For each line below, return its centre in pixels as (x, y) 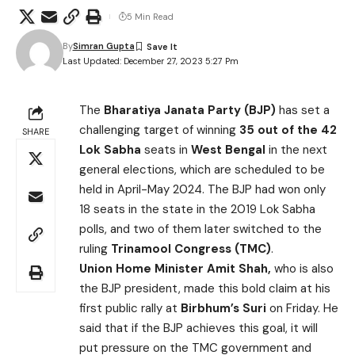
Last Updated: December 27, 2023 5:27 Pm (150, 61)
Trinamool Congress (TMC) (191, 249)
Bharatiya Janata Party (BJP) (191, 110)
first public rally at (130, 308)
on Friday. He (302, 308)
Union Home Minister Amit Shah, (175, 269)
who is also (302, 269)
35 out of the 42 (288, 130)
